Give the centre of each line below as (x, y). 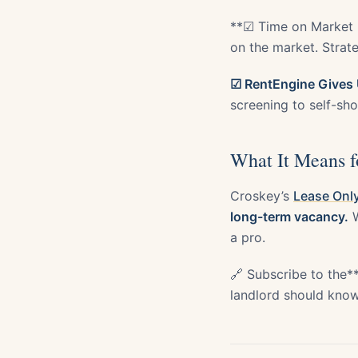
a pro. (248, 237)
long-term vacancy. (289, 216)
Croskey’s (262, 195)
